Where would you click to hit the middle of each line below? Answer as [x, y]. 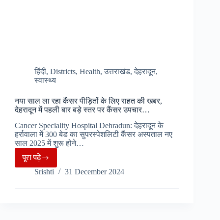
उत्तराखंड [117, 71]
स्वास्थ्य [45, 80]
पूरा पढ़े [32, 158]
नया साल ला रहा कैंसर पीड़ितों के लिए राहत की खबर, [88, 101]
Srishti [44, 172]
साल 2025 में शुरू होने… [49, 143]
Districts [63, 71]
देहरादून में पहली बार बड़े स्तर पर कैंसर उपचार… [82, 110]
